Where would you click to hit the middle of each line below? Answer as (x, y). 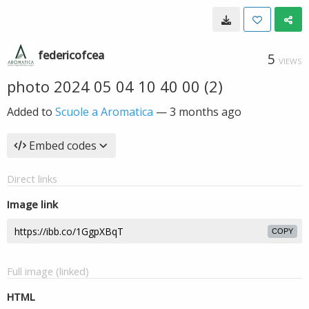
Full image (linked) (48, 271)
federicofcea (71, 55)
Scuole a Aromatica (104, 112)
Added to (31, 112)
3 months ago (206, 112)
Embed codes (63, 146)
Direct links (32, 179)
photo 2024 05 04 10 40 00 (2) (115, 86)
